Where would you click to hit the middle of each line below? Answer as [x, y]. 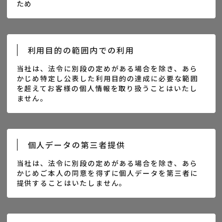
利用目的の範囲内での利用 [81, 50]
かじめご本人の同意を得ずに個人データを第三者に [107, 173]
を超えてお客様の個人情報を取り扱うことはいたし [107, 88]
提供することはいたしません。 [72, 183]
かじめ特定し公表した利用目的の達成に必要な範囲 [107, 78]
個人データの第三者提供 [76, 145]
